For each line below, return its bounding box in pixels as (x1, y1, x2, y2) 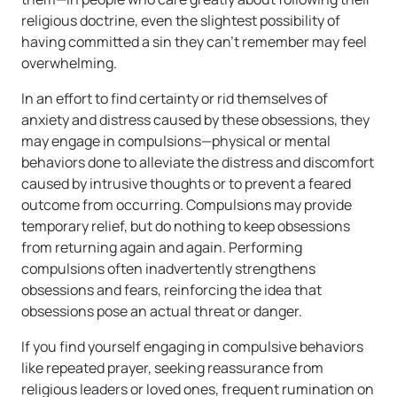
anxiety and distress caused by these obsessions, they (21, 109, 370, 129)
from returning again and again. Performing (21, 237, 302, 257)
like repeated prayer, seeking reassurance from (21, 357, 323, 378)
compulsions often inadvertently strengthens (21, 258, 315, 278)
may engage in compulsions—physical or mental (21, 130, 331, 151)
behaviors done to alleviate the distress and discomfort (21, 152, 374, 172)
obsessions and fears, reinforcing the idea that (21, 279, 322, 300)
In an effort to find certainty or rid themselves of (21, 88, 328, 108)
